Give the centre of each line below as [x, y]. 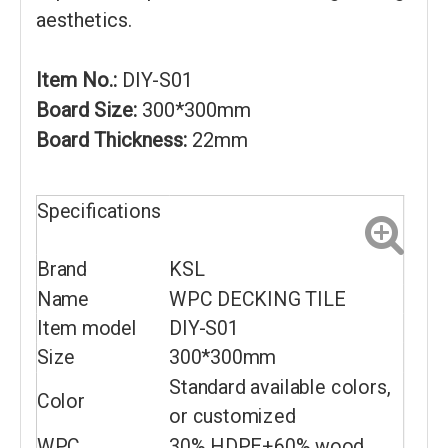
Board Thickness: [111, 140]
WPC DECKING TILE [257, 299]
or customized [232, 416]
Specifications [98, 210]
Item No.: [76, 80]
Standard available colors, [280, 387]
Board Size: [89, 110]
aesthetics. [84, 20]
